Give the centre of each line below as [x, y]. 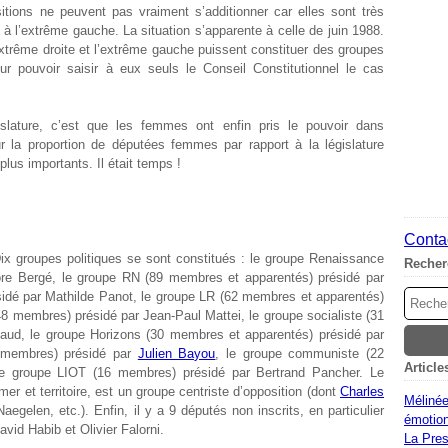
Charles [362, 391]
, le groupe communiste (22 [300, 353]
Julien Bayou [176, 353]
